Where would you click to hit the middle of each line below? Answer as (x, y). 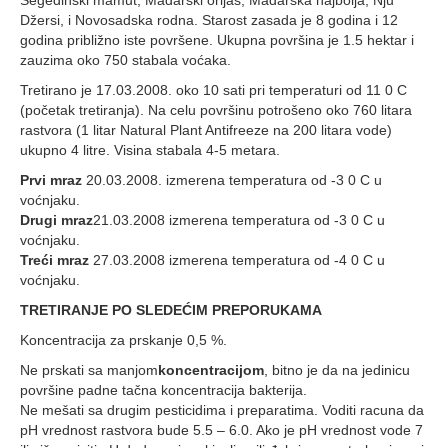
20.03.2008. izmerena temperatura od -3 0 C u (232, 180)
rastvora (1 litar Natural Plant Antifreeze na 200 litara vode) (206, 130)
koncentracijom (211, 370)
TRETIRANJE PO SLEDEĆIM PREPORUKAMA (171, 310)
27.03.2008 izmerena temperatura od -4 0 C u (237, 260)
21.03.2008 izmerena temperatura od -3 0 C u (239, 220)
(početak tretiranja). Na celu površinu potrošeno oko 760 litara (216, 110)
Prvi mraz (51, 180)
